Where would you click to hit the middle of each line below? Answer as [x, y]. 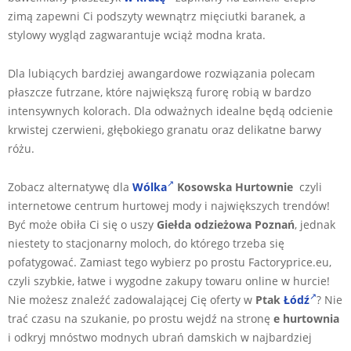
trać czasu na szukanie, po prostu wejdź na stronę [141, 318]
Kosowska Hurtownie [233, 186]
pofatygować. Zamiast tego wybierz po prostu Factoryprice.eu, [170, 262]
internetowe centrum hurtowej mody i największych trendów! [169, 205]
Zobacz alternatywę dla [70, 186]
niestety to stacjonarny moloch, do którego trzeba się [146, 243]
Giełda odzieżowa [204, 224]
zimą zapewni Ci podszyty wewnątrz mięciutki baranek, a [157, 16]
